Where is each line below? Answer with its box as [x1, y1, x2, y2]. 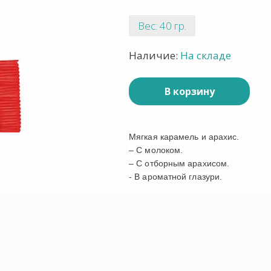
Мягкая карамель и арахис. [129, 132, 240, 142]
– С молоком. [129, 145, 183, 155]
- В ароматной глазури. [129, 172, 223, 181]
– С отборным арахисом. [129, 158, 230, 168]
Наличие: [129, 48, 180, 62]
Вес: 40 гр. [138, 19, 186, 33]
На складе [180, 48, 231, 62]
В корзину [164, 85, 215, 98]
